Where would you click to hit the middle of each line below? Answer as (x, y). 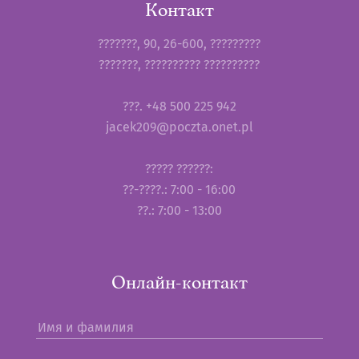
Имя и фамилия (85, 327)
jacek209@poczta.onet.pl (179, 127)
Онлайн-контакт (179, 282)
